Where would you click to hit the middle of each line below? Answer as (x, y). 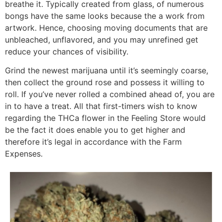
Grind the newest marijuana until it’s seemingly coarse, (107, 71)
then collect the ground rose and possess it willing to (105, 83)
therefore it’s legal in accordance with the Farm (93, 142)
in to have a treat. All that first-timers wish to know (101, 106)
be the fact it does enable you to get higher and (95, 130)
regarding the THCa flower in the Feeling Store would (105, 118)
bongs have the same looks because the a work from (105, 16)
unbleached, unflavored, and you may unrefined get (102, 40)
